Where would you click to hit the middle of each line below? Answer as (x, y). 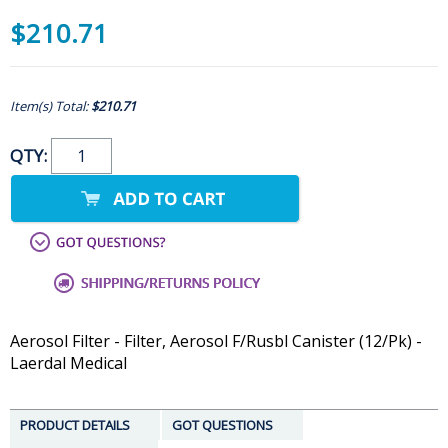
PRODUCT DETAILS (75, 425)
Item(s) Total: (50, 106)
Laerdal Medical (68, 363)
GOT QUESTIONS (222, 425)
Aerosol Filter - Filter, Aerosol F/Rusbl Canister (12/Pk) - (216, 341)
